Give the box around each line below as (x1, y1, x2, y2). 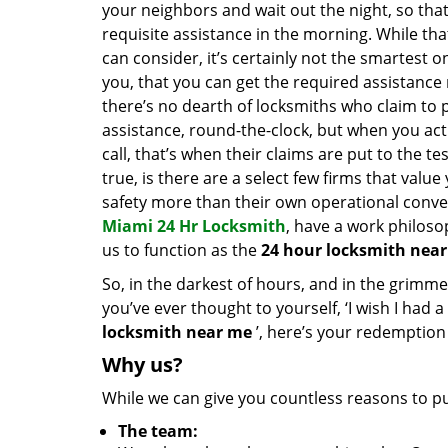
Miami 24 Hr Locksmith (102, 215, 286, 237)
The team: (118, 420, 198, 442)
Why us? (102, 351, 183, 378)
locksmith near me (102, 321, 252, 343)
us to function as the (102, 239, 261, 261)
